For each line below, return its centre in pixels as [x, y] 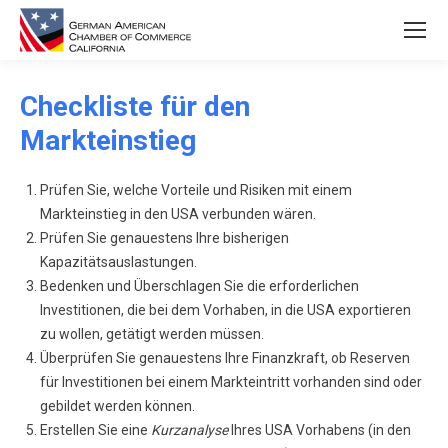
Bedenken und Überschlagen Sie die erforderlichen [199, 286]
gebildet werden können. [117, 406]
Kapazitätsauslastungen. [118, 262]
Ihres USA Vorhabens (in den [319, 430]
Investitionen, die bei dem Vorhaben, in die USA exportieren [225, 310]
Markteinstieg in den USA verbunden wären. [178, 214]
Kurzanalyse [188, 430]
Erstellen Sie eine [94, 430]
